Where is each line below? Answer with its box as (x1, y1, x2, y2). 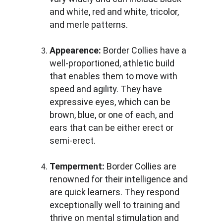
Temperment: (50, 161, 105, 171)
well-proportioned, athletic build (50, 58, 176, 68)
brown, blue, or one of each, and (50, 110, 175, 120)
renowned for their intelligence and (50, 174, 190, 184)
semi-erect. (50, 135, 96, 146)
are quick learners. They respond (50, 187, 181, 197)
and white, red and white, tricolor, (50, 6, 181, 17)
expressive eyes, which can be (50, 97, 172, 107)
